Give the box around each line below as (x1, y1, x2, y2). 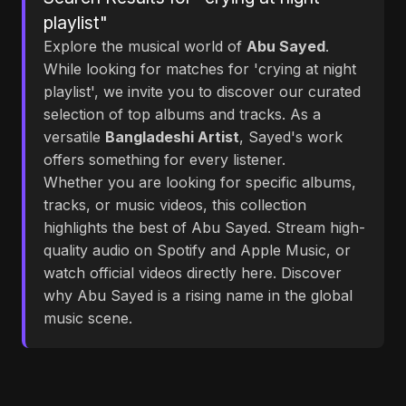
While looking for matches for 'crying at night (43, 60, 356, 78)
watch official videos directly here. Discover (43, 264, 342, 282)
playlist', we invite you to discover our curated (43, 82, 361, 101)
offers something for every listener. (43, 150, 285, 169)
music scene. (43, 309, 132, 327)
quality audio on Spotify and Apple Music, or (43, 241, 351, 259)
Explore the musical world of (43, 37, 246, 55)
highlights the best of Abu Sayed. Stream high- (43, 218, 365, 237)
